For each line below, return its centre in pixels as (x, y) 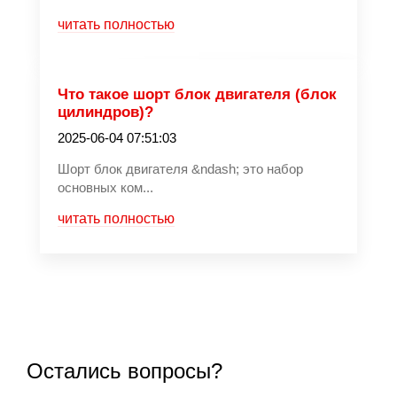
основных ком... (105, 187)
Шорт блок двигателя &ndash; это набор (180, 169)
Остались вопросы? (125, 371)
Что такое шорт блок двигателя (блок (197, 94)
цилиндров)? (105, 112)
